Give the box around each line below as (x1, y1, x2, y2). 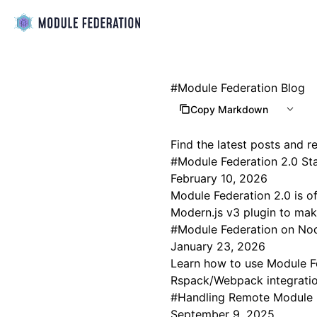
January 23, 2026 (171, 239, 266, 253)
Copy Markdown (190, 103, 269, 115)
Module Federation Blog (178, 81, 306, 95)
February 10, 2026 (171, 171, 268, 185)
